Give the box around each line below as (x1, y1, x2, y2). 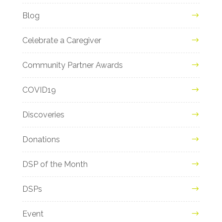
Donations (22, 134, 60, 144)
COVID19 (22, 85, 56, 95)
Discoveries (22, 110, 64, 119)
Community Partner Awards (22, 60, 123, 70)
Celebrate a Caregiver (22, 35, 101, 45)
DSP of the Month (22, 159, 88, 169)
